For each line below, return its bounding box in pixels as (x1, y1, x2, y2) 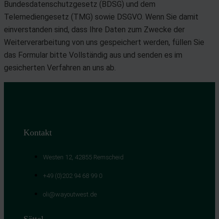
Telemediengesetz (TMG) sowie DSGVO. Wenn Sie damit (4, 12, 198, 22)
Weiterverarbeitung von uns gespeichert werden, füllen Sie (4, 37, 204, 47)
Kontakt (23, 127, 52, 137)
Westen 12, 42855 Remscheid (43, 153, 124, 161)
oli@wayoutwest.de (43, 190, 97, 198)
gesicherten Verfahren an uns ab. (4, 63, 116, 72)
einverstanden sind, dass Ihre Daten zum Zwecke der (4, 24, 185, 34)
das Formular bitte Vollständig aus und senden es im (4, 50, 182, 60)
